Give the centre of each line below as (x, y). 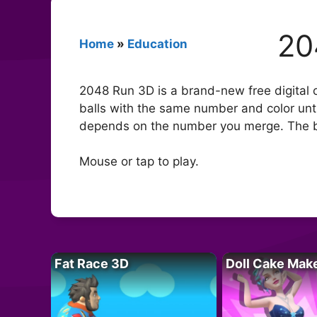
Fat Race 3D (92, 263)
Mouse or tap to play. (139, 162)
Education (157, 44)
